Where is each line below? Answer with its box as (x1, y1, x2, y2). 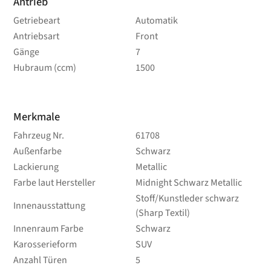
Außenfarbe (13, 144, 62, 158)
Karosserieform (13, 237, 77, 251)
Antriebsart (13, 29, 60, 43)
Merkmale (13, 108, 60, 125)
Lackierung (13, 160, 59, 174)
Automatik (135, 13, 178, 27)
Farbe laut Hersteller (13, 175, 96, 189)
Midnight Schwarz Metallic (135, 175, 242, 189)
